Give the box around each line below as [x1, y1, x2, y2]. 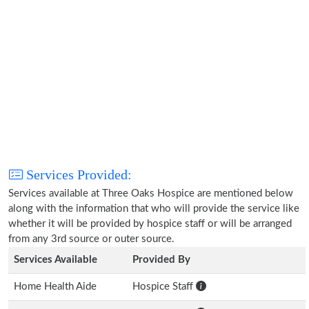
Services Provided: [23, 167, 132, 182]
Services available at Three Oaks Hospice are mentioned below [8, 188, 293, 199]
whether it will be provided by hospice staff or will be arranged [8, 219, 292, 229]
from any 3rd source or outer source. [8, 234, 175, 244]
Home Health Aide [14, 281, 97, 292]
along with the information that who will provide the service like [8, 203, 299, 214]
